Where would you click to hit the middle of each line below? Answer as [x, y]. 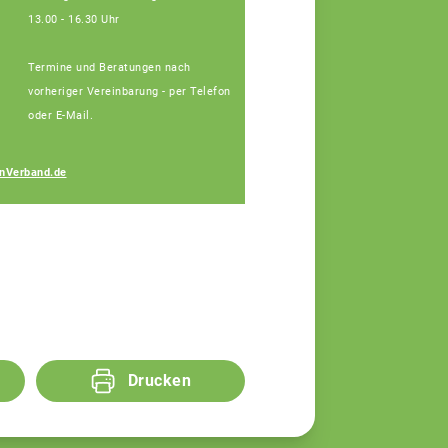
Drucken [159, 381]
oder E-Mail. [60, 115]
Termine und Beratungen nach [109, 67]
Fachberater [297, 182]
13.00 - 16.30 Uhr [74, 19]
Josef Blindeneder [325, 161]
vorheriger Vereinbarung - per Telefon [129, 91]
